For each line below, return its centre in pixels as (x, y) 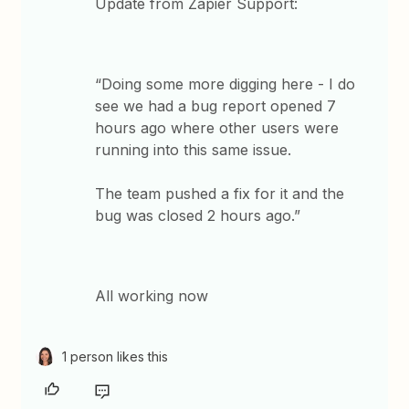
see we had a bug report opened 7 (216, 106)
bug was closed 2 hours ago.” (198, 216)
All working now (152, 296)
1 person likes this (115, 357)
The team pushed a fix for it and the (220, 194)
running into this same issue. (194, 150)
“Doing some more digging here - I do (225, 84)
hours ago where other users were (217, 128)
